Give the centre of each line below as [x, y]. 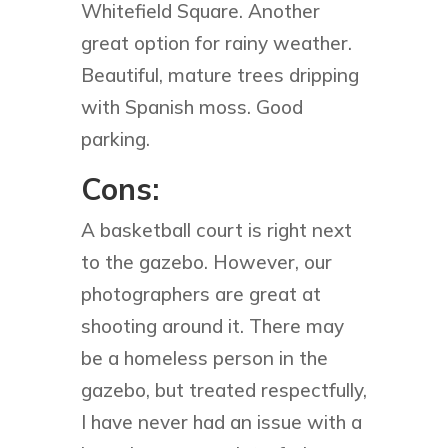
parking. [115, 139]
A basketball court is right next [216, 230]
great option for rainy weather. [216, 43]
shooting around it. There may [212, 326]
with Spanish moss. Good [191, 107]
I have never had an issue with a [221, 422]
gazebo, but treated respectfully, [223, 390]
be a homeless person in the [204, 358]
